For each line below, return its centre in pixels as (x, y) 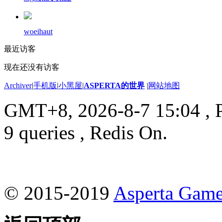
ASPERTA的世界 (114, 85)
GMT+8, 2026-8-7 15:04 (102, 110)
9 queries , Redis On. (86, 132)
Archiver (18, 85)
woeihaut (38, 31)
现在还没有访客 (32, 67)
